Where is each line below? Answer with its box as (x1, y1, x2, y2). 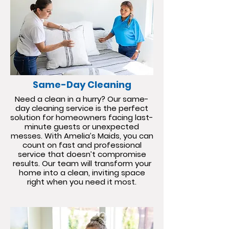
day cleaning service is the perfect (15, 103, 148, 113)
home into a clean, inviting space (18, 167, 145, 178)
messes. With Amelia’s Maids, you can (10, 130, 153, 141)
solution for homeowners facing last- (10, 112, 153, 123)
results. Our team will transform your (12, 158, 151, 169)
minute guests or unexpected (25, 121, 139, 132)
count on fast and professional (22, 140, 142, 150)
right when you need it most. (27, 176, 136, 187)
